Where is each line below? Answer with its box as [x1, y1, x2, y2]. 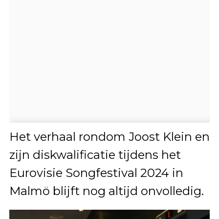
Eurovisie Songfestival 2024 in [9, 166, 183, 180]
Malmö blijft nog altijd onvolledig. [9, 184, 204, 198]
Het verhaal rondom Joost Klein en [9, 130, 210, 144]
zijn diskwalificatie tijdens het [9, 148, 181, 162]
